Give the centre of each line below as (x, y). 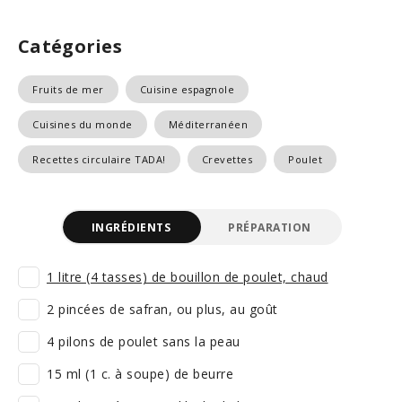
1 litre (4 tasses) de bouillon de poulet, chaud (188, 277)
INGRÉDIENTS (131, 227)
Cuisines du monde (83, 124)
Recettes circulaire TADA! (99, 159)
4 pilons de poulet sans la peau (144, 341)
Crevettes (227, 159)
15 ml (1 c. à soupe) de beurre (140, 374)
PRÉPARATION (270, 227)
